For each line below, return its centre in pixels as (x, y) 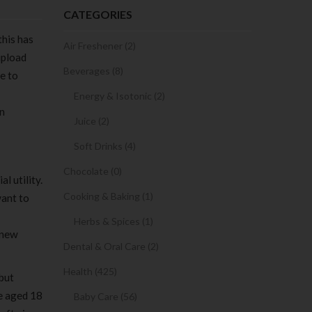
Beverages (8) (93, 71)
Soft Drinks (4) (105, 146)
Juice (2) (92, 121)
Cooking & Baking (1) (108, 196)
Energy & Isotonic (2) (119, 96)
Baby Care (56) (106, 296)
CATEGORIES (98, 14)
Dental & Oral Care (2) (111, 246)
